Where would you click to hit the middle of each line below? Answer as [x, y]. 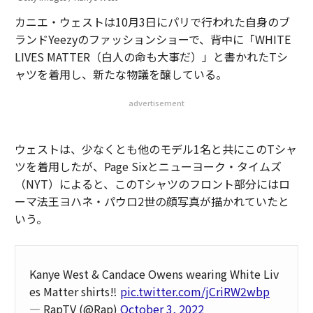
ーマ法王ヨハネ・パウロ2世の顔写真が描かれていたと [152, 201]
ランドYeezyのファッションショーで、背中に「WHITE [152, 39]
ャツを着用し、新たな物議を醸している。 [121, 74]
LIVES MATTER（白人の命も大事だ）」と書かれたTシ [151, 57]
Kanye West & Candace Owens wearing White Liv [154, 274]
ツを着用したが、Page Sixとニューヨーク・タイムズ [148, 166]
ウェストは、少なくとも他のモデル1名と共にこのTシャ [155, 149]
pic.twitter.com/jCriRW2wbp [195, 291]
